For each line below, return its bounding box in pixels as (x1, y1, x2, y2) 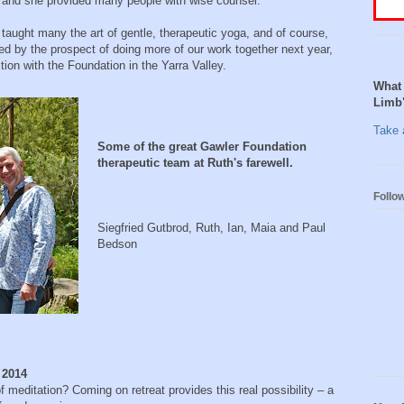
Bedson (97, 237, 137, 252)
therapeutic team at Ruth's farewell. (97, 156, 293, 170)
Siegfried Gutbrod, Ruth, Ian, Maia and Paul (97, 221, 326, 235)
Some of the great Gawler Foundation (97, 140, 307, 154)
